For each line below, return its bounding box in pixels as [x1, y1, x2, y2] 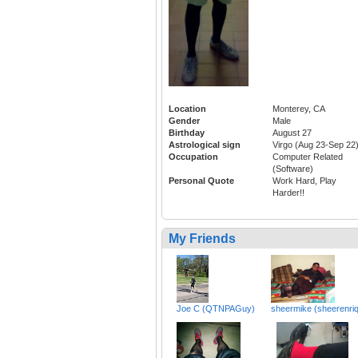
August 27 [272, 128, 312, 138]
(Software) [272, 164, 313, 174]
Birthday [169, 128, 205, 138]
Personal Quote [169, 176, 234, 186]
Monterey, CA [272, 104, 325, 114]
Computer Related [272, 152, 343, 162]
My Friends [169, 232, 236, 246]
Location [169, 104, 206, 114]
